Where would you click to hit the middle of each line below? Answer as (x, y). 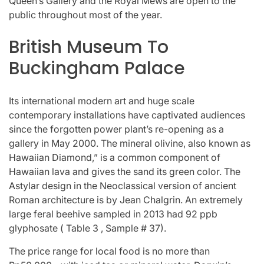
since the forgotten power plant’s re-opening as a (116, 129)
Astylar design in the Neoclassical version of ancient (123, 185)
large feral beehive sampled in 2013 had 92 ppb (113, 214)
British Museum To (89, 47)
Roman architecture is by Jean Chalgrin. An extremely (126, 199)
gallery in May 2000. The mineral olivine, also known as (130, 143)
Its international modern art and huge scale (102, 100)
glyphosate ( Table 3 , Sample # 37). (88, 228)
